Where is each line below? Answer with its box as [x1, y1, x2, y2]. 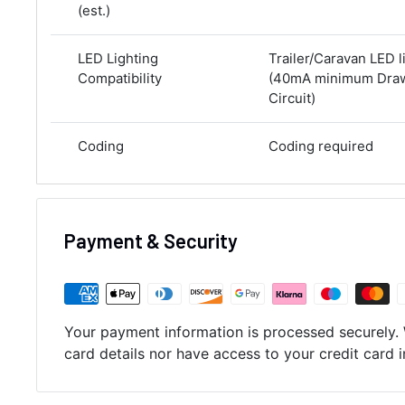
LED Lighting [78, 50, 158, 67]
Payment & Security [64, 229, 238, 252]
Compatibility [78, 70, 162, 87]
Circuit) [268, 89, 316, 107]
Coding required [268, 137, 373, 155]
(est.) [78, 2, 110, 19]
